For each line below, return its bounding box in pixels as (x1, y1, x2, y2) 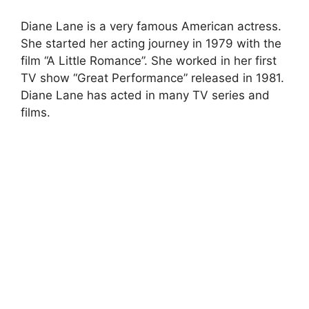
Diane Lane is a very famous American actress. (21, 19, 281, 34)
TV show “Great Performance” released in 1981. (21, 71, 284, 86)
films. (21, 106, 50, 120)
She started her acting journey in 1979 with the (21, 37, 281, 51)
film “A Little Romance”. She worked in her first (21, 54, 277, 68)
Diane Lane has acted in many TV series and (21, 88, 270, 103)
